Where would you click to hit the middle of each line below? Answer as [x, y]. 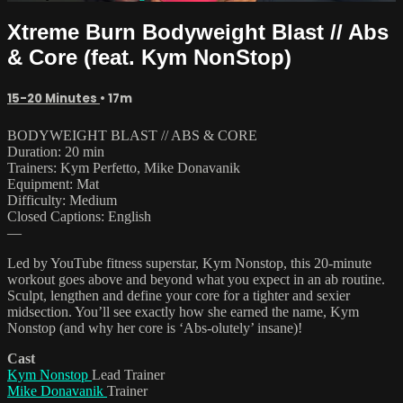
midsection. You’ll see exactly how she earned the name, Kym [183, 311]
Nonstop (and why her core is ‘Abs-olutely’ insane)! [155, 327]
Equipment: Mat [53, 184]
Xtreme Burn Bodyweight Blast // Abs [198, 31]
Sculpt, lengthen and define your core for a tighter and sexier [179, 295]
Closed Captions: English [79, 216]
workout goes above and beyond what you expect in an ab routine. [196, 279]
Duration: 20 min [56, 151]
